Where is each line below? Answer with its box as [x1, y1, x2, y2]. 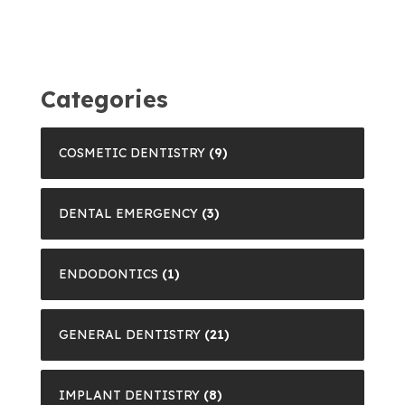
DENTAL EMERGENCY [59, 204, 198, 221]
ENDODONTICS [59, 265, 158, 282]
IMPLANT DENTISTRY [59, 386, 200, 403]
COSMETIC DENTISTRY [59, 144, 205, 161]
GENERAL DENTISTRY [59, 325, 201, 343]
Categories [41, 84, 168, 113]
